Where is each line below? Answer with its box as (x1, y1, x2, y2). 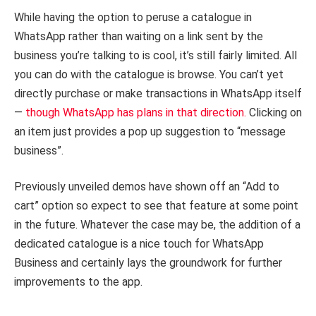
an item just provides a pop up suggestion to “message (14, 124, 286, 138)
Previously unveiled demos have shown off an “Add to (14, 180, 279, 194)
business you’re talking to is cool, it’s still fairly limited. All (14, 48, 297, 62)
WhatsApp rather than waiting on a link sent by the (14, 29, 263, 43)
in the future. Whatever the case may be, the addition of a (14, 218, 300, 232)
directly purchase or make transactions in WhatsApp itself (14, 86, 302, 100)
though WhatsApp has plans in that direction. (25, 105, 246, 119)
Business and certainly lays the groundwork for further (14, 256, 282, 270)
